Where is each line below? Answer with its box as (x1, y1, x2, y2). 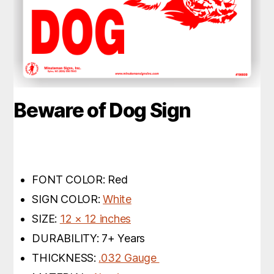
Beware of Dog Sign (13, 98, 191, 123)
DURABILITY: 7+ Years (32, 232, 145, 245)
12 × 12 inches (59, 212, 131, 226)
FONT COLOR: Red (32, 173, 128, 187)
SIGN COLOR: (32, 193, 103, 206)
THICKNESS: (32, 251, 99, 265)
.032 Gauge (98, 251, 160, 265)
